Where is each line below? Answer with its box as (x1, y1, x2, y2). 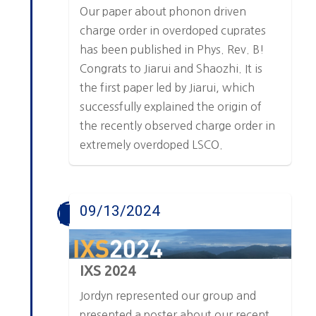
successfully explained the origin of (80, 101, 262, 113)
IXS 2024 (80, 262, 136, 279)
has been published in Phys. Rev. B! (80, 44, 265, 56)
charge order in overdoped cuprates (80, 25, 267, 37)
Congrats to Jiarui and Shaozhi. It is (80, 63, 263, 75)
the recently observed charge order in (80, 120, 276, 132)
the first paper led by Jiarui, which (80, 82, 255, 94)
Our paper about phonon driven (80, 6, 247, 18)
